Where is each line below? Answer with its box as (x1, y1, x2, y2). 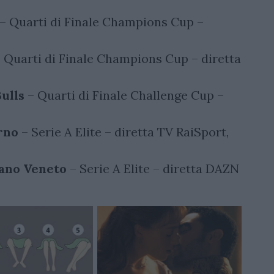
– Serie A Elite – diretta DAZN (67, 161, 239, 177)
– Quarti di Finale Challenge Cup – (24, 87, 224, 103)
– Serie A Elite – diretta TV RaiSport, (18, 124, 229, 140)
